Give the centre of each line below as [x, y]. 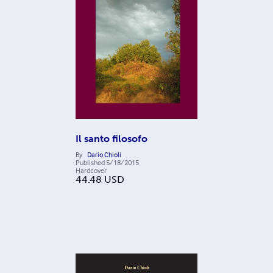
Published [90, 162]
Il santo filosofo [112, 138]
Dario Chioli [104, 154]
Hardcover [91, 170]
